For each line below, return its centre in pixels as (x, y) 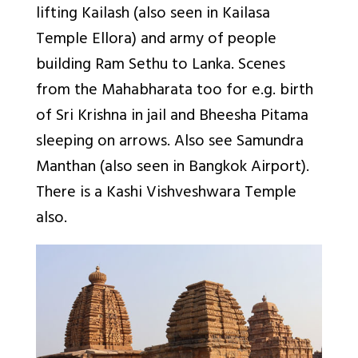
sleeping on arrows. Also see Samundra (170, 143)
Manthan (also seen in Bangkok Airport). (173, 169)
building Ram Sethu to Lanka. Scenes (161, 66)
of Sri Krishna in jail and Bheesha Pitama (172, 117)
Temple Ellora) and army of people (156, 41)
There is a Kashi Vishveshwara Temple (166, 194)
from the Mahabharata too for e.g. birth (175, 92)
